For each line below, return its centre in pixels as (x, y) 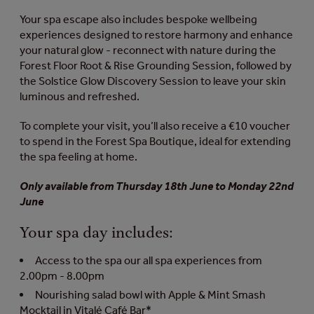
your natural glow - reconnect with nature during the (148, 50)
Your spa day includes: (96, 233)
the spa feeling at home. (78, 157)
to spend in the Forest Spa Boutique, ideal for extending (155, 141)
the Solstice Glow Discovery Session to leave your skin (153, 81)
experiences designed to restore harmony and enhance (156, 35)
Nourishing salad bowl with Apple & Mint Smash (150, 294)
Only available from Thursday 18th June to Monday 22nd (157, 186)
